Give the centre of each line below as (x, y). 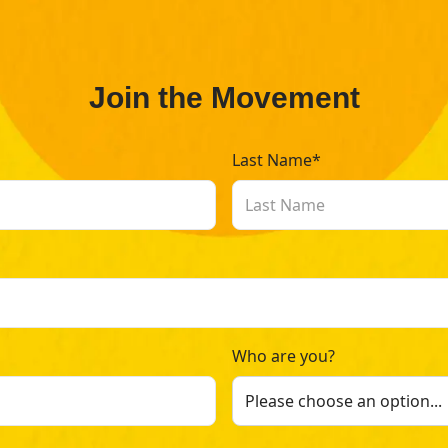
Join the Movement (224, 97)
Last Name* (276, 160)
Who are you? (283, 356)
